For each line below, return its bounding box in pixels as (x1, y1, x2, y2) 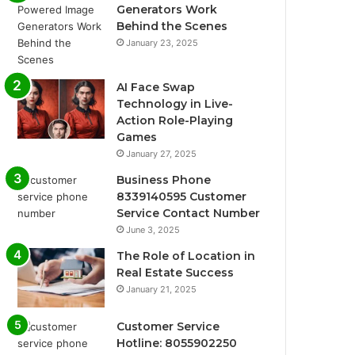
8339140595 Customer (116, 189, 247, 204)
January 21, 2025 (126, 284, 197, 296)
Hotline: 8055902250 (116, 336, 238, 351)
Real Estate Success (116, 265, 235, 281)
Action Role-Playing (116, 113, 234, 128)
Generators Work (116, 2, 218, 17)
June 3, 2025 (126, 224, 181, 236)
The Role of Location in (116, 249, 256, 264)
